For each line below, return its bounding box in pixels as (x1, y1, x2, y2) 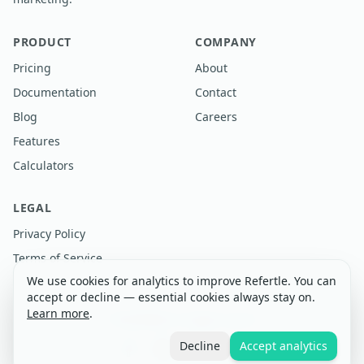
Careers (195, 109, 237, 124)
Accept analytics (240, 338, 327, 353)
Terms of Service (13, 250, 102, 266)
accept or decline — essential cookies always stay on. (27, 289, 315, 305)
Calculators (13, 158, 74, 173)
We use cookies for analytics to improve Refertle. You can (27, 273, 336, 288)
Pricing (13, 60, 51, 76)
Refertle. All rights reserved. (134, 312, 263, 326)
